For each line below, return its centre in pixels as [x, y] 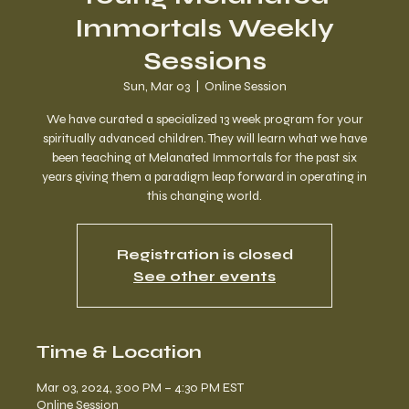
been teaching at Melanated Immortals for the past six [204, 157]
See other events [204, 276]
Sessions [204, 61]
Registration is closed [204, 254]
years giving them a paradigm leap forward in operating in [204, 176]
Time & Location [119, 351]
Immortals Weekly [204, 28]
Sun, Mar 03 [156, 86]
